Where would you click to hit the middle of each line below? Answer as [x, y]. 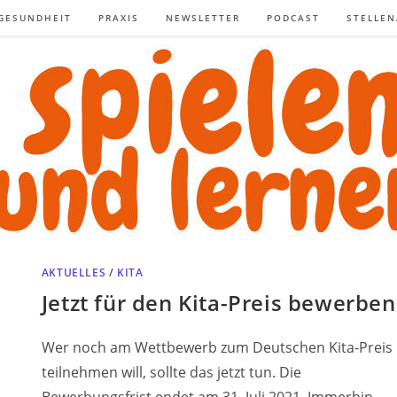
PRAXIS [119, 18]
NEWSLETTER [203, 18]
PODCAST [293, 18]
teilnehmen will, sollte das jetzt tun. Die [171, 372]
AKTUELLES [74, 272]
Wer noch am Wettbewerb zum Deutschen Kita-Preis [217, 347]
